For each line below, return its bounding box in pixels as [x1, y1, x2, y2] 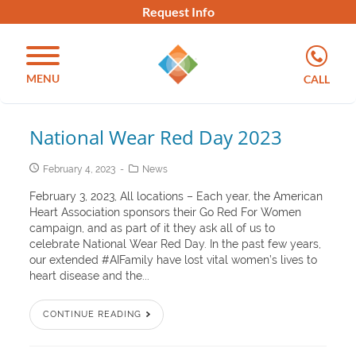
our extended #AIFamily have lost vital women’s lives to [29, 253, 318, 266]
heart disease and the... [29, 269, 150, 282]
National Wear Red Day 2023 [29, 124, 283, 150]
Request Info [141, 4, 215, 19]
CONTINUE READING [43, 309, 142, 319]
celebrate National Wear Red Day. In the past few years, [29, 238, 322, 250]
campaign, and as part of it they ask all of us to [29, 222, 276, 234]
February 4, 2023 [43, 164, 116, 175]
